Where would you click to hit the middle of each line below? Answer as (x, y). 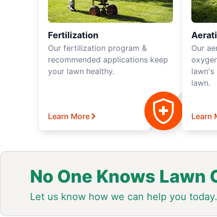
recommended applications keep (108, 60)
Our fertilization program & (97, 48)
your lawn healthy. (81, 71)
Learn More (69, 116)
